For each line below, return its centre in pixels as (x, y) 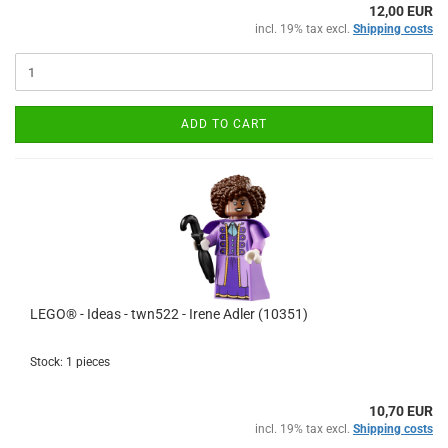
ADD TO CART (224, 124)
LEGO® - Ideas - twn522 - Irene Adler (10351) (169, 314)
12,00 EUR (401, 11)
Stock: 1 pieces (70, 362)
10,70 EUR (401, 411)
